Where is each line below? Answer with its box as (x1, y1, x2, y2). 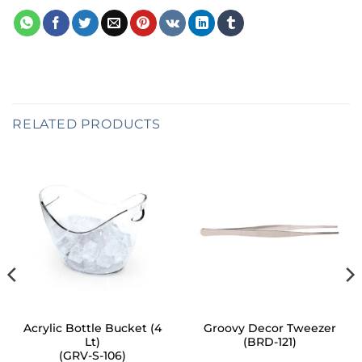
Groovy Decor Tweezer (203, 322, 336, 335)
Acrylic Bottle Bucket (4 (23, 322, 162, 335)
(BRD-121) (242, 335, 297, 349)
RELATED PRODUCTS (12, 116, 161, 133)
